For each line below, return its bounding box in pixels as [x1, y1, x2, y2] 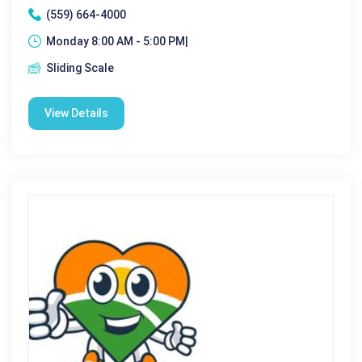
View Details [44, 106, 108, 120]
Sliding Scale [46, 61, 114, 74]
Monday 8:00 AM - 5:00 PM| [46, 34, 188, 48]
